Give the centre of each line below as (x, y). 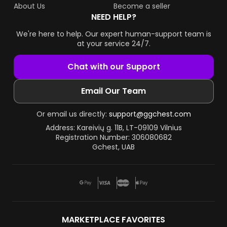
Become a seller (142, 6)
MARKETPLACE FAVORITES (113, 220)
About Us (29, 6)
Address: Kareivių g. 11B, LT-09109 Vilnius (113, 128)
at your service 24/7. (113, 44)
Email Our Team (113, 91)
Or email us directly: (72, 114)
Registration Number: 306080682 (113, 137)
